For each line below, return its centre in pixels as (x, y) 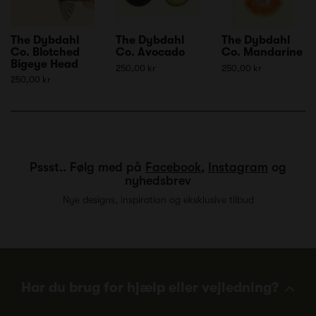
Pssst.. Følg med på (87, 167)
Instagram (238, 167)
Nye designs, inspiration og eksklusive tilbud (158, 199)
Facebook (173, 167)
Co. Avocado (151, 52)
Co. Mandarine (262, 52)
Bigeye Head (44, 64)
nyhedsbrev (158, 180)
